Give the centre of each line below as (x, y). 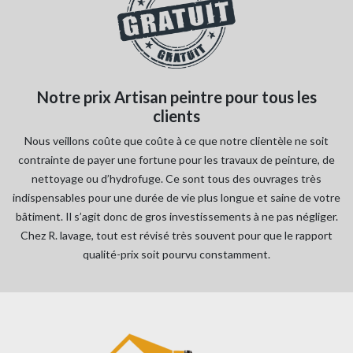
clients (176, 116)
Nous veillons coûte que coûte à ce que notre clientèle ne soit (176, 141)
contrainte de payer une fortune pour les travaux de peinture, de (176, 160)
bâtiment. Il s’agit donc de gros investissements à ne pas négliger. (176, 217)
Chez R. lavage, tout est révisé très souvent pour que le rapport (176, 236)
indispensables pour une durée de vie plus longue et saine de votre (176, 198)
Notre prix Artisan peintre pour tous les (176, 97)
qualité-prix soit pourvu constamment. (176, 255)
